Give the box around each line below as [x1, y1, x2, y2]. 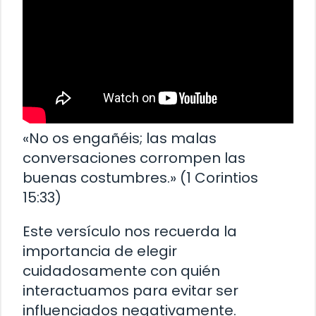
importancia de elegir [23, 241, 177, 262]
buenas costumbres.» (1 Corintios [23, 168, 258, 188]
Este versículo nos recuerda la [23, 221, 237, 242]
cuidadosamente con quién [23, 261, 220, 281]
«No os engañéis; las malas [23, 128, 217, 149]
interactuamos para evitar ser [23, 281, 238, 301]
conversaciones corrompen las [23, 148, 245, 169]
